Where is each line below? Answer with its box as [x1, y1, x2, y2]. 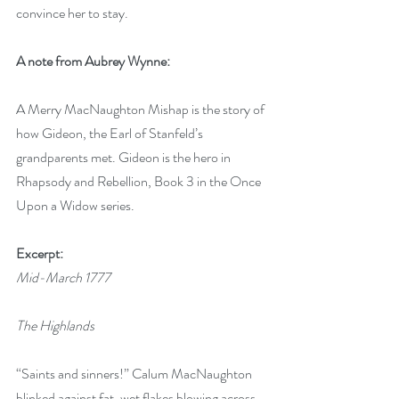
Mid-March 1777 [16, 266, 110, 288]
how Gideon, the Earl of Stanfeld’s [16, 122, 206, 143]
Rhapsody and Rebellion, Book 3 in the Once [16, 170, 264, 191]
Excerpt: [16, 242, 63, 264]
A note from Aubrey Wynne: [16, 50, 170, 71]
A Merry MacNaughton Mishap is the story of [16, 98, 267, 119]
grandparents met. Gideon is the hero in [16, 146, 233, 167]
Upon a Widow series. [16, 194, 134, 216]
